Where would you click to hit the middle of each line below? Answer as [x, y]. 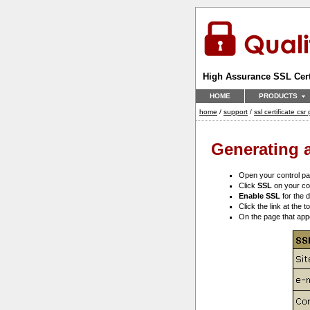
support [236, 111]
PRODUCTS [278, 95]
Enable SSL [259, 196]
